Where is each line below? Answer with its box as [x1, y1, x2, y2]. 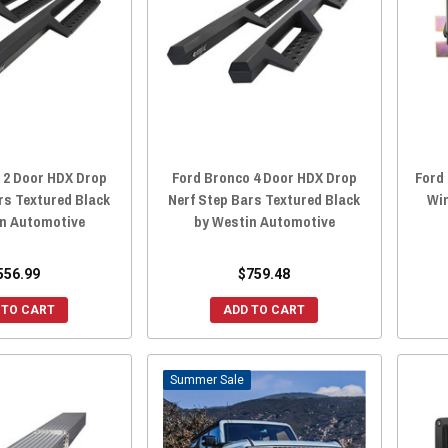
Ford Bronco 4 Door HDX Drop [171, 167, 357, 189]
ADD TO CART [223, 303, 306, 318]
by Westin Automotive [193, 211, 335, 233]
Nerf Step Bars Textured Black [168, 189, 361, 211]
